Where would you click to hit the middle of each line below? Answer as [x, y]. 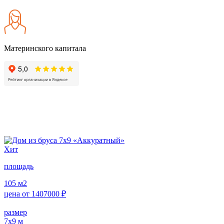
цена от [18, 193]
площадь [19, 166]
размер [15, 212]
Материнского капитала [45, 48]
